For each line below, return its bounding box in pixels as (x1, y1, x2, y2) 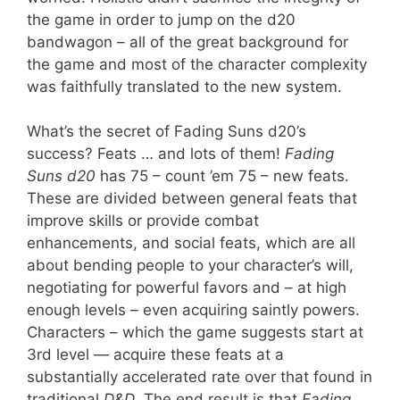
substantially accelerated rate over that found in (27, 368, 372, 386)
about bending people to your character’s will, (27, 256, 354, 274)
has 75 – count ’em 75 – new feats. (96, 167, 349, 185)
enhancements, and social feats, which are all (27, 234, 355, 252)
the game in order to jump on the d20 (27, 10, 296, 29)
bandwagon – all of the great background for (27, 32, 348, 51)
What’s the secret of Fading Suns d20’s (27, 122, 306, 140)
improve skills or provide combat (27, 212, 259, 229)
